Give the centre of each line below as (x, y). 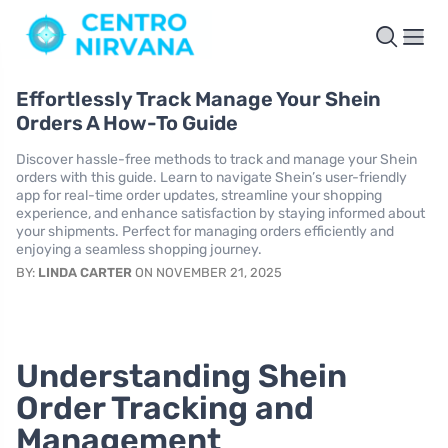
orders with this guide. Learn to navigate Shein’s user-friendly (211, 177)
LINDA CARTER (85, 272)
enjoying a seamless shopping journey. (139, 249)
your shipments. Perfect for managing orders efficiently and (205, 231)
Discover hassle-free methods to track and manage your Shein (216, 159)
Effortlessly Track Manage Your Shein (198, 98)
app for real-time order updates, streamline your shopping (199, 195)
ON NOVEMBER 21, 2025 (207, 272)
